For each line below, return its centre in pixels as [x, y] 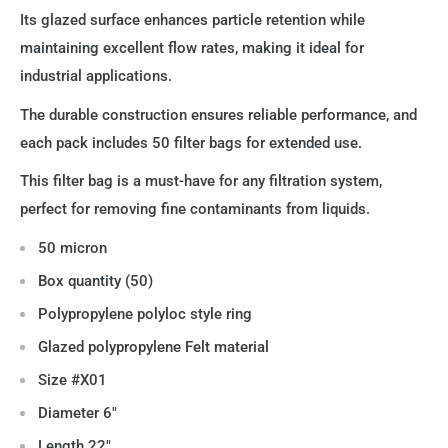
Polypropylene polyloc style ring [145, 313]
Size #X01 [72, 379]
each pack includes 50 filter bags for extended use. [191, 142]
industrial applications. [96, 76]
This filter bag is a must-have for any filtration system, [201, 181]
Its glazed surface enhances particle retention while [192, 20]
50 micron [72, 247]
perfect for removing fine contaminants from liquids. [195, 209]
